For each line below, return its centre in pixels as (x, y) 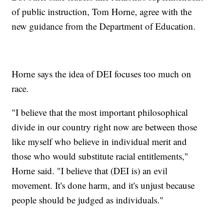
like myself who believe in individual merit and (100, 141)
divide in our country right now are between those (105, 127)
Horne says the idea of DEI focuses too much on (102, 73)
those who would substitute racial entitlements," (100, 156)
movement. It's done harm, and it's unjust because (103, 185)
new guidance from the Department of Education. (104, 26)
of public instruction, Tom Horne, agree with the (102, 11)
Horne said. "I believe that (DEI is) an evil (90, 170)
